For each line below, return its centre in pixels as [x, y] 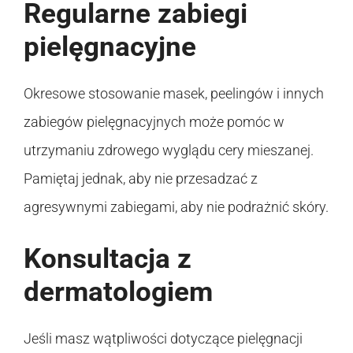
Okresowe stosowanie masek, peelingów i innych [174, 93]
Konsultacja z [108, 258]
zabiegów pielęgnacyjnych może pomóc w [154, 121]
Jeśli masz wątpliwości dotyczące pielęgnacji [163, 338]
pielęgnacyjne [110, 46]
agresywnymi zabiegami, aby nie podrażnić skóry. [176, 206]
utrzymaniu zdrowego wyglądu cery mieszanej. [169, 150]
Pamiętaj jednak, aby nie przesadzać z [141, 178]
